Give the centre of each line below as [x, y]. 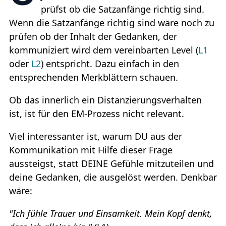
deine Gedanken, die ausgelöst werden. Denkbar [113, 177]
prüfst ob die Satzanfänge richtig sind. [123, 9]
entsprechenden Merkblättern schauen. [94, 77]
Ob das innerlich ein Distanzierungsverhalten [105, 100]
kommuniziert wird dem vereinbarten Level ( [104, 50]
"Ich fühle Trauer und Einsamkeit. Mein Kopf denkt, [111, 213]
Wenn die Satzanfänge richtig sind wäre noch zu [112, 22]
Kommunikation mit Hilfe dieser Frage [91, 150]
